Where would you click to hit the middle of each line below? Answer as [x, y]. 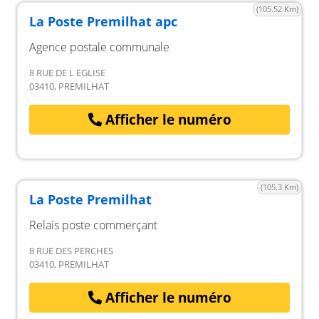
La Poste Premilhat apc [103, 21]
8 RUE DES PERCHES [71, 250]
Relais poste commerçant [93, 225]
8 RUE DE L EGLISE [67, 73]
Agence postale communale [99, 47]
